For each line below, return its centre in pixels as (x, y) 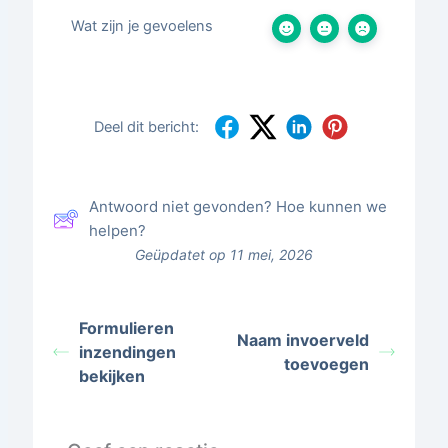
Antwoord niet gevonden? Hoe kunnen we (237, 206)
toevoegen (326, 363)
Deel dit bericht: (147, 126)
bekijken (111, 375)
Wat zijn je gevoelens (141, 25)
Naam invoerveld (303, 339)
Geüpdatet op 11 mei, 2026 (223, 254)
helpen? (117, 230)
